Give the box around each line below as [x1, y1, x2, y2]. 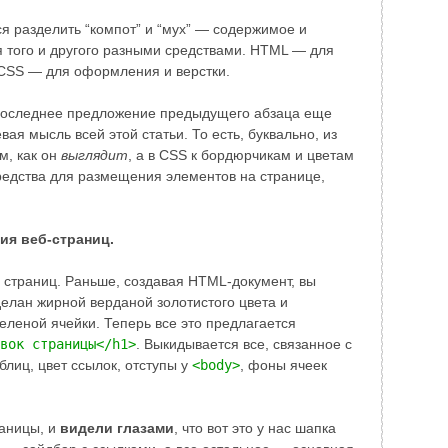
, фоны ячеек [240, 357, 327, 374]
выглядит [61, 147, 128, 164]
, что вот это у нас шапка [174, 420, 336, 437]
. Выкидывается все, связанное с [136, 336, 352, 353]
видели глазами [60, 420, 174, 437]
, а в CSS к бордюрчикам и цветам [128, 147, 354, 164]
